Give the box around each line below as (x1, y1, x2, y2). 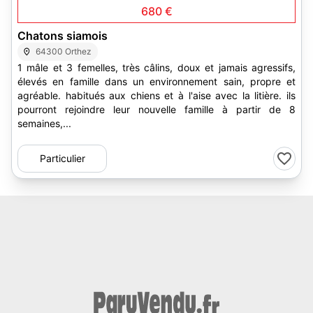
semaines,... (17, 117, 71, 129)
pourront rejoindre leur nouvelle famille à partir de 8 (17, 103, 296, 115)
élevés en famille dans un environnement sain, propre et (17, 75, 296, 87)
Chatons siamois (17, 29, 108, 43)
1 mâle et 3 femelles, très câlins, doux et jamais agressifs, (17, 61, 296, 73)
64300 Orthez (36, 46, 92, 57)
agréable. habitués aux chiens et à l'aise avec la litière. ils (17, 89, 296, 101)
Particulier (39, 152, 85, 164)
